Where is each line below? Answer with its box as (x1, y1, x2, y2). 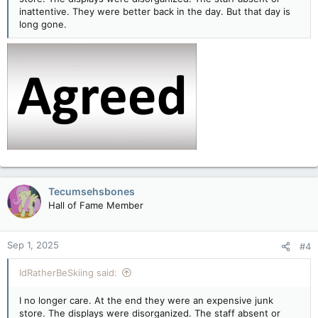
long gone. (19, 18, 67, 30)
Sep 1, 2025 (7, 238, 59, 251)
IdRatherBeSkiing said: (19, 266, 117, 278)
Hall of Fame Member (48, 199, 143, 211)
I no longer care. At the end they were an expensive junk (19, 294, 273, 306)
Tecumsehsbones (48, 185, 135, 197)
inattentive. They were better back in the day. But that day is (19, 5, 290, 17)
